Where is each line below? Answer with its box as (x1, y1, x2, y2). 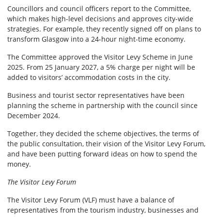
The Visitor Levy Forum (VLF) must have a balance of (7, 195, 174, 205)
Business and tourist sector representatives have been (7, 91, 185, 100)
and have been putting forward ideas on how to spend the (7, 149, 197, 159)
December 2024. (7, 111, 62, 121)
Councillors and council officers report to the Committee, (7, 4, 191, 14)
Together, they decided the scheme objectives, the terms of (7, 129, 199, 139)
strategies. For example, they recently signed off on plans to (7, 24, 201, 34)
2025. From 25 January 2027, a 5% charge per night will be (7, 62, 195, 72)
